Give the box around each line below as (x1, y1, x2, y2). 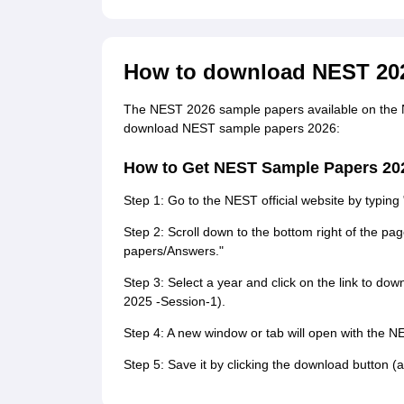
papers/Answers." (123, 243, 224, 259)
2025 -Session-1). (123, 294, 225, 309)
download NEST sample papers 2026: (123, 121, 340, 136)
